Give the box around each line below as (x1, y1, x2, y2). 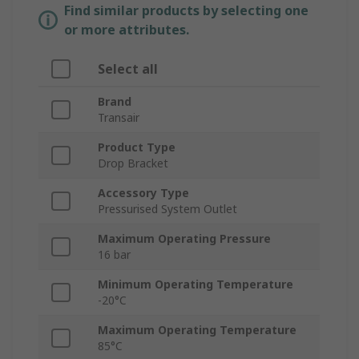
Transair (98, 110, 139, 126)
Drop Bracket (98, 155, 168, 171)
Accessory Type (98, 185, 189, 201)
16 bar (98, 247, 131, 263)
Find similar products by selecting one (64, 2, 309, 20)
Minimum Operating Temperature (98, 276, 293, 292)
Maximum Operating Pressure (98, 231, 271, 247)
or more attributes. (64, 21, 189, 39)
